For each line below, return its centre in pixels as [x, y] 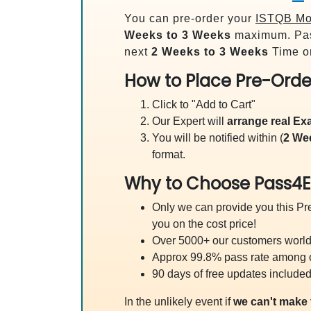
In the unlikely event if [179, 302]
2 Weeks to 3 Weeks [210, 52]
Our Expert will [190, 121]
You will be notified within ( [218, 138]
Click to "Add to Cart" [204, 104]
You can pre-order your [190, 18]
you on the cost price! [204, 224]
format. [169, 154]
